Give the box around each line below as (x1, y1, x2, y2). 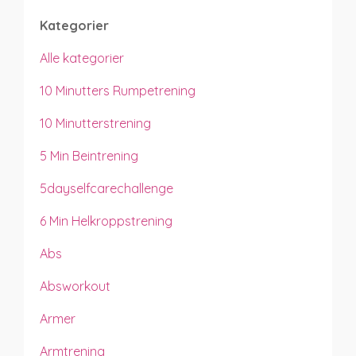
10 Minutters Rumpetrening (40, 82, 195, 99)
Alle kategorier (40, 49, 124, 66)
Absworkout (40, 277, 110, 294)
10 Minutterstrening (40, 114, 151, 131)
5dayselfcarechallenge (40, 180, 173, 196)
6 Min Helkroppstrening (40, 212, 172, 229)
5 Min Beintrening (40, 147, 138, 164)
